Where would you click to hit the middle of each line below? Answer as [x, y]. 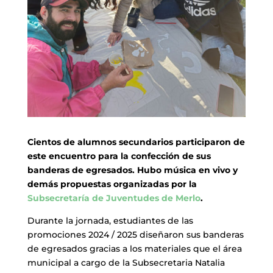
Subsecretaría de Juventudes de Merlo [114, 198]
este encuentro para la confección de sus [119, 156]
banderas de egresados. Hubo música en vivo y [132, 170]
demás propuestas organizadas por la [112, 184]
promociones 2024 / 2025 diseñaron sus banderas [135, 235]
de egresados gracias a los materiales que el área [134, 249]
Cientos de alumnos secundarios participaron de [136, 142]
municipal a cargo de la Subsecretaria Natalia [126, 263]
